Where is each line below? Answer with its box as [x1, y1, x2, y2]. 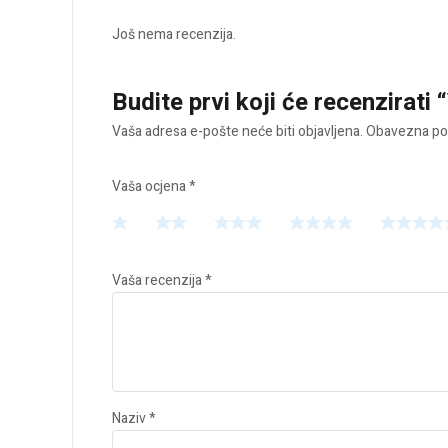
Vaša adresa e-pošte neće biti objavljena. [112, 121, 363, 143]
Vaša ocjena [112, 176, 189, 198]
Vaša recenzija [112, 270, 205, 292]
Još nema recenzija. [112, 24, 236, 46]
